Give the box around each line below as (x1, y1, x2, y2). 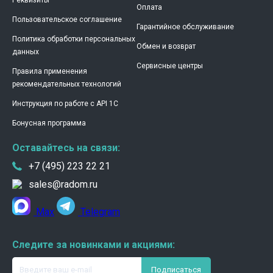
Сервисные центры (136, 62, 203, 70)
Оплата (136, 3, 162, 12)
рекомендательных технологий (12, 80, 121, 88)
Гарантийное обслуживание (136, 23, 234, 31)
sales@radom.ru (29, 179, 97, 190)
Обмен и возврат (136, 42, 196, 51)
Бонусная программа (12, 119, 86, 127)
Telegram (78, 206, 120, 218)
